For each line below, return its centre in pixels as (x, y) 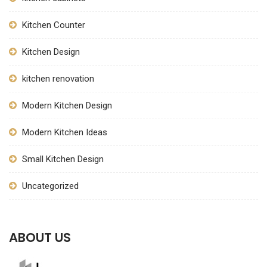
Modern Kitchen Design (68, 105)
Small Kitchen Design (63, 159)
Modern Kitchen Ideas (65, 132)
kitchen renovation (58, 79)
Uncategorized (50, 186)
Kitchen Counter (54, 25)
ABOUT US (40, 237)
